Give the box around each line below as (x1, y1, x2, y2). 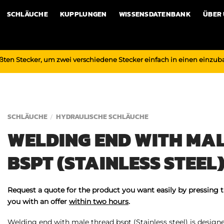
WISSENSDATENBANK (118, 9, 191, 19)
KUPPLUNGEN (59, 9, 107, 19)
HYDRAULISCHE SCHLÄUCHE (55, 111, 148, 122)
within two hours (69, 196, 128, 206)
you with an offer (7, 196, 69, 206)
